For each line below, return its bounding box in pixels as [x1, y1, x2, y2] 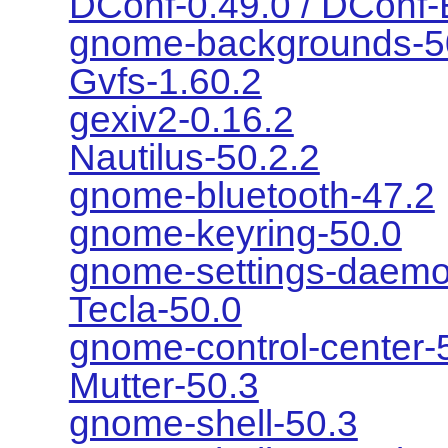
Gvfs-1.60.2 [68, 60, 262, 102]
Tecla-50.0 [68, 288, 242, 330]
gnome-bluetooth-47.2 [68, 174, 435, 216]
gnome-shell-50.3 [68, 402, 358, 444]
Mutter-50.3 [68, 364, 259, 406]
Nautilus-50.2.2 [68, 136, 320, 178]
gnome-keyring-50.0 [68, 212, 402, 254]
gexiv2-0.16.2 [68, 98, 294, 140]
